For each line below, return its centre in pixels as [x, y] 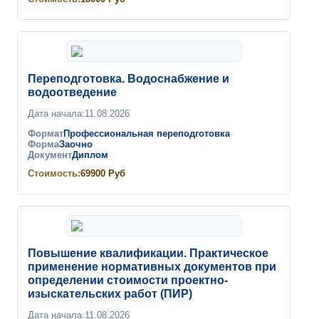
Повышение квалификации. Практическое [148, 253]
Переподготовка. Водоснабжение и [129, 79]
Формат [46, 134]
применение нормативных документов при [152, 267]
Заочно [76, 145]
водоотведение [72, 92]
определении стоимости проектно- [128, 280]
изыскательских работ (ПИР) [110, 294]
